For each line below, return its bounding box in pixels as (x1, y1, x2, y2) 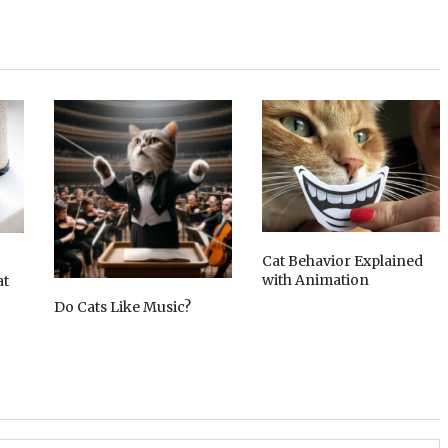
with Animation (261, 271, 369, 290)
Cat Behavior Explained (261, 252, 423, 271)
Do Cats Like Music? (54, 297, 192, 316)
